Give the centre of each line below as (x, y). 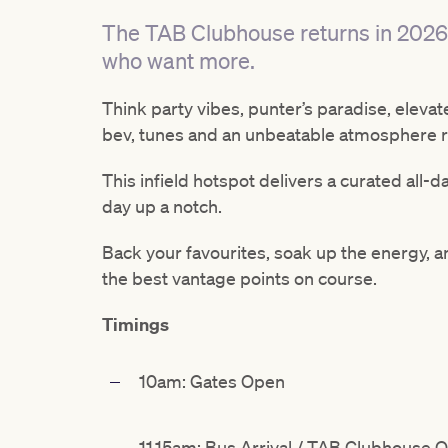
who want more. (178, 61)
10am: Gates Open (212, 381)
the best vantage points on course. (239, 278)
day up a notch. (162, 206)
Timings (135, 325)
